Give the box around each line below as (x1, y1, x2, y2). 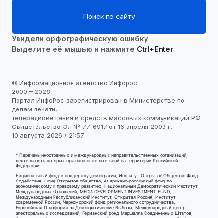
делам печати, (12, 105, 57, 113)
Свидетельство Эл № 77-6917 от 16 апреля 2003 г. (12, 122, 172, 130)
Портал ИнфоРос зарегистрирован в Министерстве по (12, 96, 184, 104)
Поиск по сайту (83, 12, 135, 21)
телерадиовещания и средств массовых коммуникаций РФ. (12, 113, 202, 122)
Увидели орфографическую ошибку (12, 34, 148, 44)
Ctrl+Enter (137, 44, 173, 54)
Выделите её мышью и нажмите (12, 44, 137, 54)
